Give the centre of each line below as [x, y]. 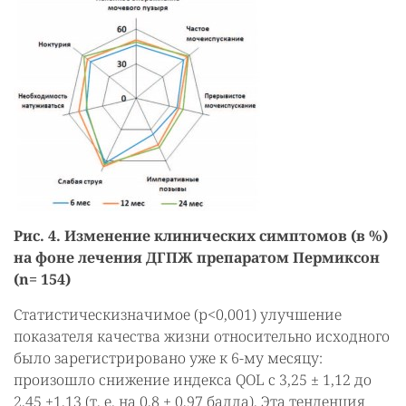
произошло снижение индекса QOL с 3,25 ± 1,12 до [193, 380]
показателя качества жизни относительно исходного [202, 336]
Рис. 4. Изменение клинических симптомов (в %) [201, 236]
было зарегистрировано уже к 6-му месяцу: [168, 358]
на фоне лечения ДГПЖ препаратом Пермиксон [197, 257]
